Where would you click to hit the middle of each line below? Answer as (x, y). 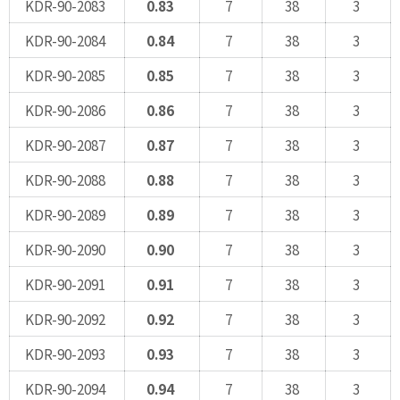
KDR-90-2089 (65, 214)
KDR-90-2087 (65, 144)
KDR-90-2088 (65, 179)
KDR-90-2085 (65, 75)
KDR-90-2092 (65, 318)
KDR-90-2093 (65, 353)
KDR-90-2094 (65, 388)
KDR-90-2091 (65, 283)
